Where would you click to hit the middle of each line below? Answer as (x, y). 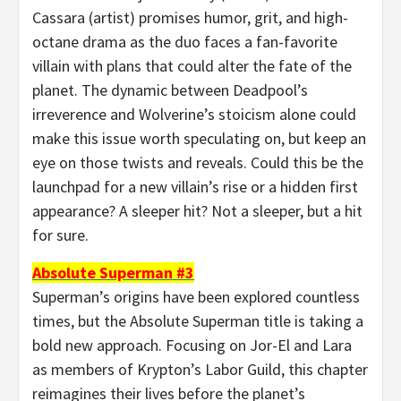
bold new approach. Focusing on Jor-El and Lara (192, 345)
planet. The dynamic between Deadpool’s (170, 90)
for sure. (60, 235)
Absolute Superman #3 (113, 272)
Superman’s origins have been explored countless (196, 296)
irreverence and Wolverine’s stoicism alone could (194, 114)
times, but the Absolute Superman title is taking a (198, 320)
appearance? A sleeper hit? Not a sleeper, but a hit (197, 210)
